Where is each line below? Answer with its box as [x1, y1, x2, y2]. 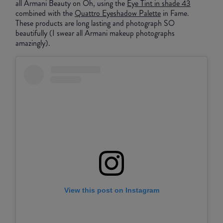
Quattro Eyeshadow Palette [75, 7, 161, 19]
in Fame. [161, 7, 189, 19]
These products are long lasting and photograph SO [15, 17, 175, 29]
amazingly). [15, 37, 50, 49]
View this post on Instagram [64, 186, 159, 195]
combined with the [15, 7, 75, 19]
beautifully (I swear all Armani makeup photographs [15, 27, 175, 39]
